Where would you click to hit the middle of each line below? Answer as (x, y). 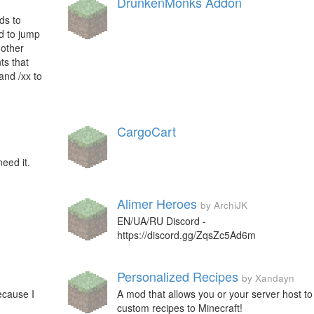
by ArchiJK (224, 205)
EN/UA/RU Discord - (161, 221)
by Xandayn (268, 278)
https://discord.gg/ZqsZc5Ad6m (186, 235)
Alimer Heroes (157, 203)
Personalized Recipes (177, 276)
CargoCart (146, 131)
